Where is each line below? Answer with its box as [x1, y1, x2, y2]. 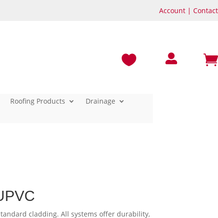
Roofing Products [10, 96, 66, 106]
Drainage [86, 96, 116, 106]
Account [159, 6, 185, 15]
